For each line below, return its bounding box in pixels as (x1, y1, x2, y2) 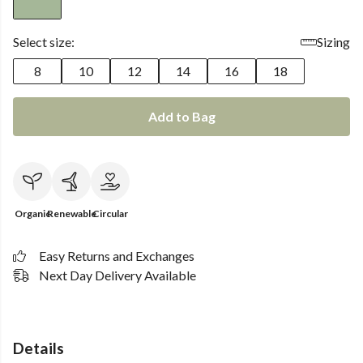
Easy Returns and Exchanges (39, 248, 194, 263)
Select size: (13, 34, 75, 49)
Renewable (46, 207, 96, 220)
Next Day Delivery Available (39, 267, 196, 283)
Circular (92, 207, 128, 220)
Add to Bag (147, 109, 216, 124)
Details (13, 339, 64, 357)
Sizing (317, 34, 350, 49)
